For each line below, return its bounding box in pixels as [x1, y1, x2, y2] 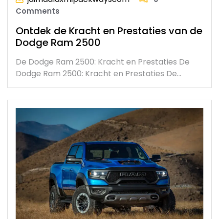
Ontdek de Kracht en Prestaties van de [16, 24, 202, 38]
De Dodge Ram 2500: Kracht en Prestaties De [16, 56, 190, 68]
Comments [16, 6, 60, 17]
